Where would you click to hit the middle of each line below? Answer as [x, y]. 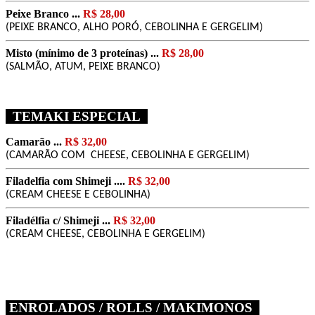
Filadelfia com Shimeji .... [67, 181]
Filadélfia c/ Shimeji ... [59, 220]
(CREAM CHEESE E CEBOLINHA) [78, 194]
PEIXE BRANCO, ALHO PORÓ [74, 27]
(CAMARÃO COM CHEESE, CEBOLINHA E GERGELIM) [129, 155]
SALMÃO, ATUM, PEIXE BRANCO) [85, 66]
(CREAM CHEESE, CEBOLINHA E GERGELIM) [105, 234]
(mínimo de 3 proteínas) [91, 53]
